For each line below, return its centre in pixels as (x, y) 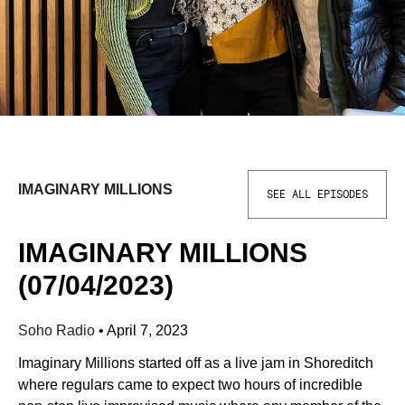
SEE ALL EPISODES (317, 194)
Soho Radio (58, 330)
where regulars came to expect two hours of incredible (190, 385)
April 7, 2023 (147, 330)
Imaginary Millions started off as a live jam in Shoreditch (196, 363)
